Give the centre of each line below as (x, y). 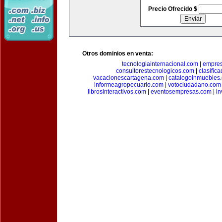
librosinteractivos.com (117, 92)
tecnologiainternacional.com (160, 64)
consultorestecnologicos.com (155, 71)
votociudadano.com (194, 85)
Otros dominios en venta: (118, 54)
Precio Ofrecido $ (173, 9)
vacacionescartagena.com (129, 78)
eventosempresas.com (181, 92)
